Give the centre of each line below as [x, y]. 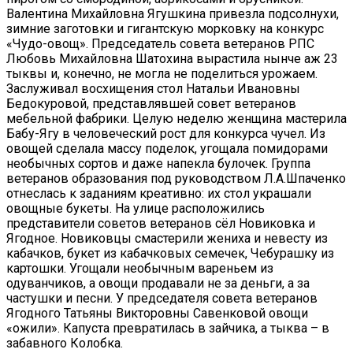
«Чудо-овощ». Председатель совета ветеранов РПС [160, 43]
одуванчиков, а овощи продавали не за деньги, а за [158, 283]
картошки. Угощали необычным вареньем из [140, 268]
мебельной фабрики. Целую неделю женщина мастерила [176, 118]
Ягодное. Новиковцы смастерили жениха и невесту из [167, 238]
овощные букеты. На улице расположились [136, 208]
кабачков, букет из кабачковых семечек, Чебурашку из [170, 253]
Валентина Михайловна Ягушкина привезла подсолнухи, [173, 13]
